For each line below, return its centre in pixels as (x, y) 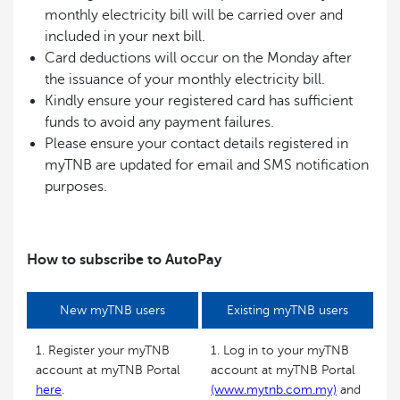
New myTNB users (112, 310)
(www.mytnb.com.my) (274, 390)
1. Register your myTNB (103, 350)
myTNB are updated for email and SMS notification (207, 165)
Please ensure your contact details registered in (196, 144)
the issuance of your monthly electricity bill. (185, 79)
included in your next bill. (125, 37)
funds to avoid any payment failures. (159, 122)
